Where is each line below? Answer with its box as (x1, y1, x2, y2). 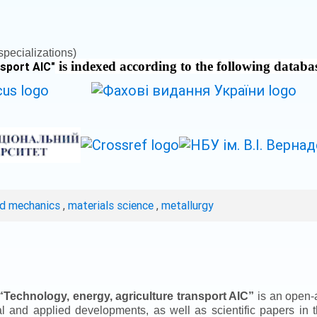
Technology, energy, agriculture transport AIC (3, 289, 249, 302)
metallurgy (161, 197, 214, 212)
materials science (68, 197, 156, 212)
